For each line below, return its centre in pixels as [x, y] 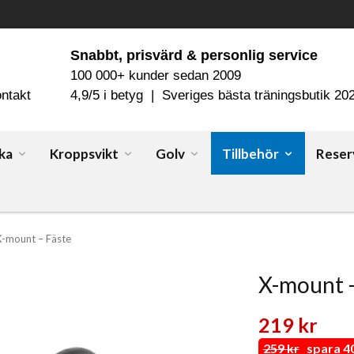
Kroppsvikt [84, 154]
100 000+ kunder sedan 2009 [156, 75]
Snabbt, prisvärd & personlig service [194, 55]
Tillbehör [250, 154]
